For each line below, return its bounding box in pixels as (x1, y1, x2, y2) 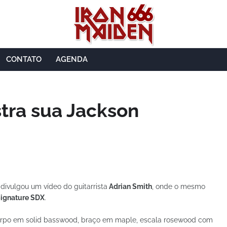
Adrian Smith (107, 182, 152, 191)
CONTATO (6, 55, 42, 64)
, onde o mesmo (152, 182, 205, 191)
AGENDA (56, 55, 88, 64)
